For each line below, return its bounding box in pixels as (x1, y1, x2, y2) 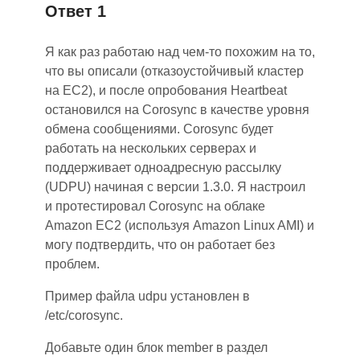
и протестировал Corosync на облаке (45, 199, 265, 213)
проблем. (45, 257, 100, 271)
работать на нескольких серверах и (45, 141, 256, 155)
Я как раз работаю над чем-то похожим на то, (45, 45, 315, 59)
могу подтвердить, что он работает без (45, 238, 275, 252)
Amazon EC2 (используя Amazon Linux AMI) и (45, 219, 314, 232)
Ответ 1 (45, 2, 106, 20)
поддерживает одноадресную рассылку (45, 161, 281, 174)
